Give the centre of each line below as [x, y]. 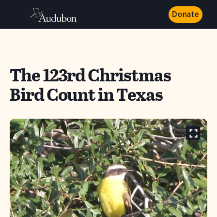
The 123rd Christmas [90, 75]
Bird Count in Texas [86, 94]
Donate [186, 14]
